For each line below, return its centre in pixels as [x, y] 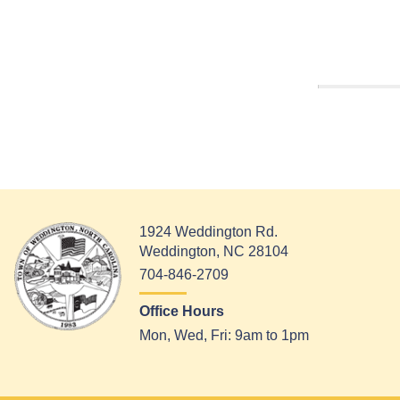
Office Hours [182, 312]
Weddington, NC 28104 [214, 251]
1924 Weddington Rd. [208, 231]
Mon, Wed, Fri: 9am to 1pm [224, 335]
